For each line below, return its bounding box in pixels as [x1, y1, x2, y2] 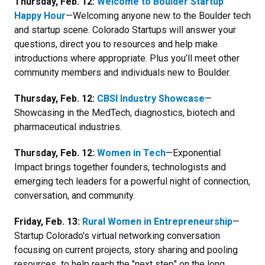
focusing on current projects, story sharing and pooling [14, 244, 238, 256]
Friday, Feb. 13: [14, 215, 82, 227]
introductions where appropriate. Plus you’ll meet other [14, 52, 240, 64]
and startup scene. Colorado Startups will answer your [14, 24, 236, 35]
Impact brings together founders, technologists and [14, 161, 226, 173]
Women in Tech [97, 147, 166, 159]
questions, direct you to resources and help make [14, 38, 218, 50]
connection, [203, 175, 250, 187]
